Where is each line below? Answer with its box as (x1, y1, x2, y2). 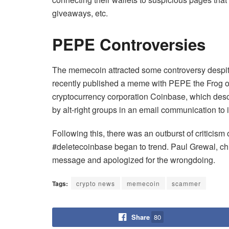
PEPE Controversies (52, 33, 205, 56)
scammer (172, 178, 201, 188)
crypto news (76, 178, 115, 188)
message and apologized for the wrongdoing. (52, 153, 215, 166)
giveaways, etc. (52, 7, 108, 19)
